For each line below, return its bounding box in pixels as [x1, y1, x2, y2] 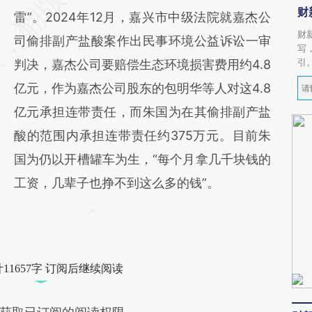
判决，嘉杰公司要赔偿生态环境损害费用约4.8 [14, 57, 271, 72]
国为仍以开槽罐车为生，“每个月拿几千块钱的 [14, 152, 271, 166]
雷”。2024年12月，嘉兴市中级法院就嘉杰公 [14, 10, 271, 24]
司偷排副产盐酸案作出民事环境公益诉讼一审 [14, 33, 271, 48]
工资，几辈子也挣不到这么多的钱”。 [14, 175, 219, 190]
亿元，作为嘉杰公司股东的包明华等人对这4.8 [14, 81, 271, 95]
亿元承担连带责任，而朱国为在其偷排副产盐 [14, 104, 271, 119]
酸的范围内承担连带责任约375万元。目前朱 [14, 128, 271, 143]
